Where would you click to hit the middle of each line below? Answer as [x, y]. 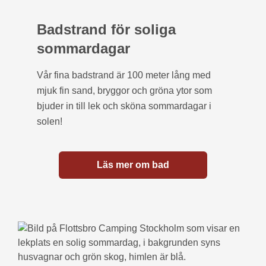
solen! [50, 121]
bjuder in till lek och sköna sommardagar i [124, 106]
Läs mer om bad [133, 164]
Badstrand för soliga [106, 29]
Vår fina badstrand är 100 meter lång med [124, 75]
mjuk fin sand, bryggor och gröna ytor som [124, 90]
